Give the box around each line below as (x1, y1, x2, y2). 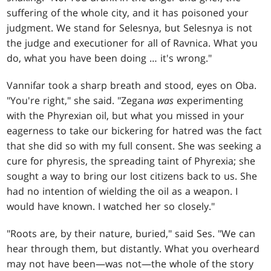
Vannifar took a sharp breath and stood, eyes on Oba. (7, 78, 257, 92)
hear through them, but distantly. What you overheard (7, 241, 260, 255)
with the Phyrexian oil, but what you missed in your (7, 108, 245, 122)
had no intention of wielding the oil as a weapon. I (7, 184, 238, 198)
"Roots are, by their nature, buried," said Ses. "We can (7, 226, 256, 240)
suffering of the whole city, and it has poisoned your (7, 5, 249, 19)
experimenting (174, 93, 244, 107)
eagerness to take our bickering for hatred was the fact (7, 123, 263, 137)
